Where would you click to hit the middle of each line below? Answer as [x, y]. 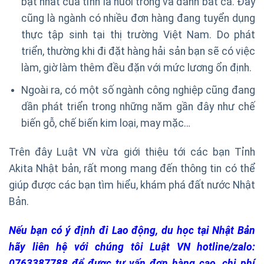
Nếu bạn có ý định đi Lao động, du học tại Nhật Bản [132, 230]
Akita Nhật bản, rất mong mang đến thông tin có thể [132, 168]
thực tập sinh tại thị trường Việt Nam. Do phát [138, 35]
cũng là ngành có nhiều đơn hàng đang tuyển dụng [138, 19]
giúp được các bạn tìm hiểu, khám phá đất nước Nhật [132, 185]
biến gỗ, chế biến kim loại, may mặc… [105, 123]
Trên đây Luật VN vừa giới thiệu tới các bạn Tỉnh [132, 152]
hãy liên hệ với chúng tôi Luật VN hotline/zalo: [132, 247]
